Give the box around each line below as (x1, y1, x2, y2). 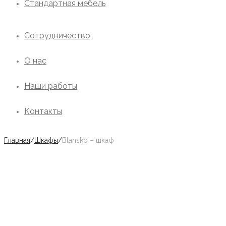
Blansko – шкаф (62, 136, 114, 144)
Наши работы (24, 81, 77, 91)
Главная (4, 136, 30, 144)
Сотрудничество (24, 31, 90, 40)
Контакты (24, 106, 62, 116)
